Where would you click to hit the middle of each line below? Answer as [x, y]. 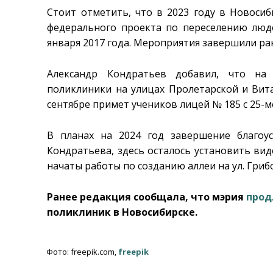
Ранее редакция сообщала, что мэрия [147, 197]
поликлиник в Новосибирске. [122, 212]
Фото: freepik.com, [82, 251]
